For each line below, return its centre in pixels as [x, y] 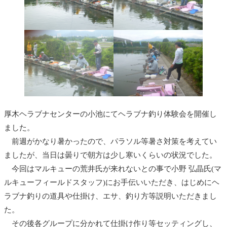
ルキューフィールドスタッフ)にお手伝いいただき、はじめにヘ [112, 183]
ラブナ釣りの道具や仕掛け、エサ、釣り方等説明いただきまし [110, 196]
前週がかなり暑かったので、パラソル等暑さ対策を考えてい [110, 142]
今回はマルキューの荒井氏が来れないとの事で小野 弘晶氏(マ [113, 169]
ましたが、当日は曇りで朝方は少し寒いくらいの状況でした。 [110, 155]
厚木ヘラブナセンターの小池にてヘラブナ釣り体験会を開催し [110, 114]
